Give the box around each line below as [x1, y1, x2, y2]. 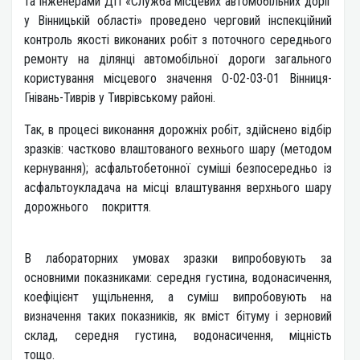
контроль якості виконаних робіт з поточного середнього [24, 32, 332, 48]
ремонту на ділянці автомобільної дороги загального [24, 51, 332, 67]
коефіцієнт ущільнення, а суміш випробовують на [24, 289, 332, 305]
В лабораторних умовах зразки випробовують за [24, 251, 332, 267]
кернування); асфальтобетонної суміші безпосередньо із [24, 161, 332, 177]
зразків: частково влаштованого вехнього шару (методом [24, 141, 332, 157]
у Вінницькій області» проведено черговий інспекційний [24, 13, 332, 29]
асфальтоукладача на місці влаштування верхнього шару [24, 180, 332, 196]
